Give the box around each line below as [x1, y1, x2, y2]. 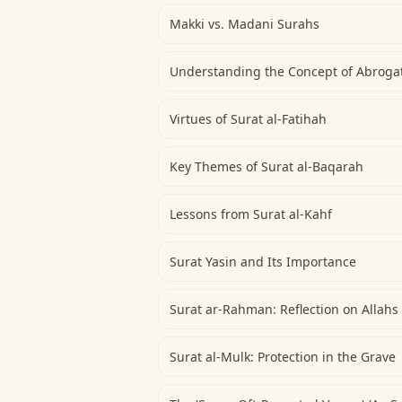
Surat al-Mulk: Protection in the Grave [170, 348, 396, 365]
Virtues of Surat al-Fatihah [170, 110, 327, 127]
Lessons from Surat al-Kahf [170, 205, 332, 223]
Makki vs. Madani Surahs [170, 15, 319, 32]
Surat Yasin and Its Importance [170, 253, 356, 270]
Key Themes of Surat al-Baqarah [170, 158, 363, 175]
